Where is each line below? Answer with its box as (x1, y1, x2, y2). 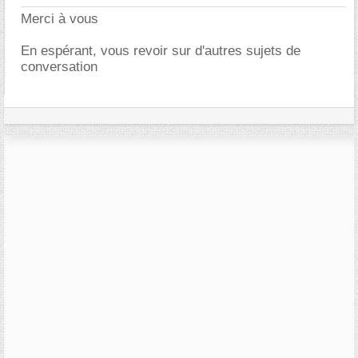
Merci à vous (21, 10, 98, 26)
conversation (21, 58, 97, 74)
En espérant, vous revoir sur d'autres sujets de (21, 42, 300, 58)
